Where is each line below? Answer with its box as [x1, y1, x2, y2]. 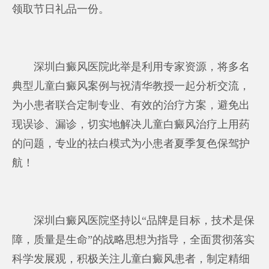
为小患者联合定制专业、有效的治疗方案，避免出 [12, 98, 250, 111]
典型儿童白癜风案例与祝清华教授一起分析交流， [12, 79, 250, 92]
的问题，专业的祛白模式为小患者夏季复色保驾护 [12, 137, 250, 150]
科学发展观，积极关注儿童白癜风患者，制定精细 [12, 252, 250, 265]
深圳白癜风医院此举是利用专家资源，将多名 [12, 60, 250, 73]
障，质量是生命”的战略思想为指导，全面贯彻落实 [12, 233, 255, 246]
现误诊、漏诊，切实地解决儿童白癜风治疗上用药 [12, 118, 250, 130]
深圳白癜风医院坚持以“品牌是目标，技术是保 [12, 214, 255, 226]
